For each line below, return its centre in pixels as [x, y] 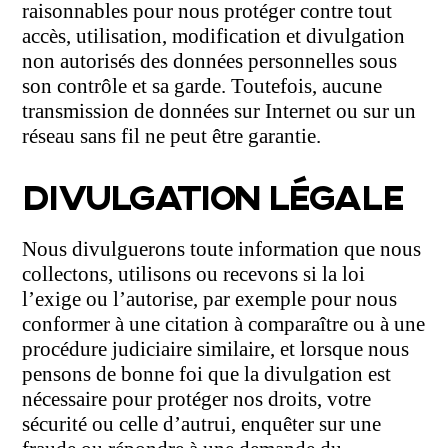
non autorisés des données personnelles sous [210, 61]
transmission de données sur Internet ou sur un [219, 111]
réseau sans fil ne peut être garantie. [172, 136]
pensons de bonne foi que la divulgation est [207, 374]
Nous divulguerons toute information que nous [222, 249]
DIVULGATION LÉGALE [213, 196]
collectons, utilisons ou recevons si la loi [194, 274]
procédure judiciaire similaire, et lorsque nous [216, 349]
